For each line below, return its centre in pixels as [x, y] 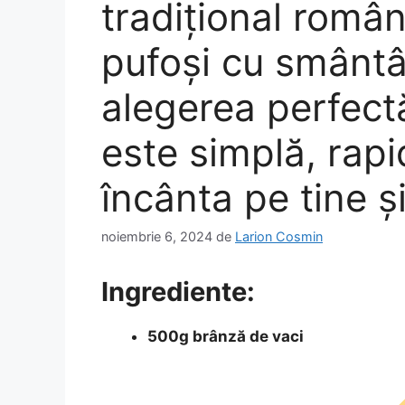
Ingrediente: [178, 292]
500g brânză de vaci [226, 337]
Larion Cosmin [279, 237]
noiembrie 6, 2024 [157, 237]
